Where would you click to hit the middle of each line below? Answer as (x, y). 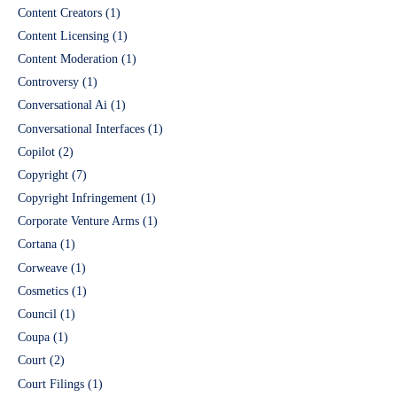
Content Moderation (68, 58)
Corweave (43, 268)
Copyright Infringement (78, 198)
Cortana (37, 245)
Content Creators (60, 12)
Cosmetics (43, 291)
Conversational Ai (62, 105)
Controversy (48, 82)
